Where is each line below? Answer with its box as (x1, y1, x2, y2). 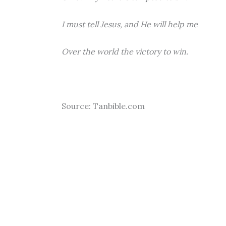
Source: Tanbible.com (62, 101, 145, 111)
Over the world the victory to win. (62, 46, 188, 56)
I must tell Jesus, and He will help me (62, 19, 198, 29)
